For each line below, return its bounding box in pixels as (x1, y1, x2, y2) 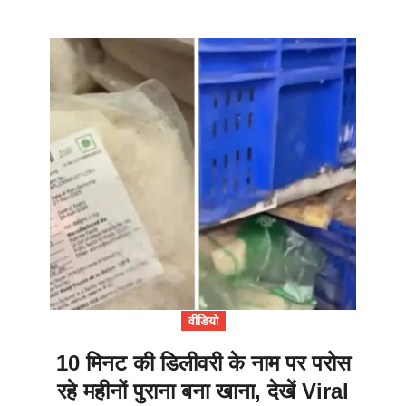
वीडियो (188, 314, 218, 329)
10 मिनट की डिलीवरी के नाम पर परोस (55, 351, 351, 376)
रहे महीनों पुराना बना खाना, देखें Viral (57, 379, 349, 404)
